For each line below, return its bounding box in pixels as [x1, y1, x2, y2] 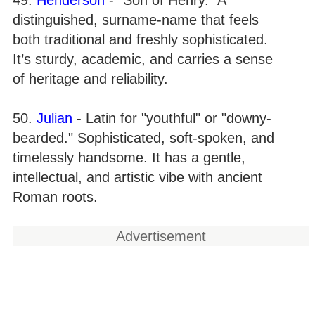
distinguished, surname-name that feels [13, 11, 259, 27]
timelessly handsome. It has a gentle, [13, 149, 245, 165]
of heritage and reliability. [13, 70, 168, 86]
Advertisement [116, 228, 206, 244]
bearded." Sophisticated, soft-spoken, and [13, 129, 274, 146]
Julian [37, 110, 72, 126]
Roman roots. [13, 188, 98, 205]
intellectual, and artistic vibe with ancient [13, 169, 262, 185]
